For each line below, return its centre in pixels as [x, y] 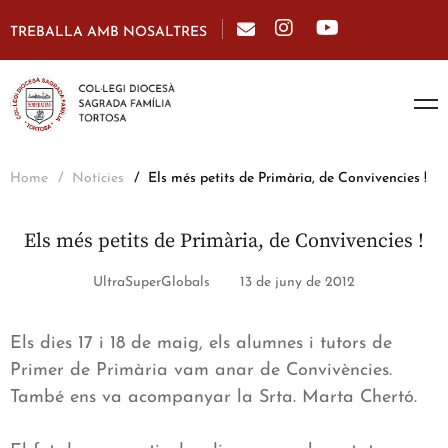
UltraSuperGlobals [151, 283]
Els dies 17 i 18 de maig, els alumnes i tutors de [201, 344]
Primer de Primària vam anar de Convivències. [201, 371]
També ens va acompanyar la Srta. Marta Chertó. [213, 398]
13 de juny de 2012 [297, 283]
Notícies [98, 179]
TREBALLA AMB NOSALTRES [108, 32]
